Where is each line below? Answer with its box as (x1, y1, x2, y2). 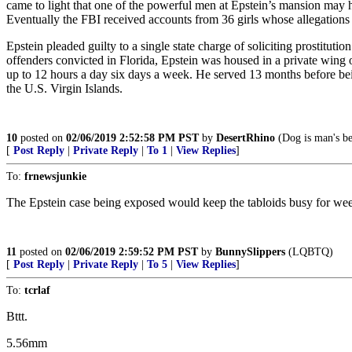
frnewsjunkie (24, 170, 86, 182)
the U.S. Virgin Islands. (6, 82, 123, 95)
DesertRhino (216, 132, 275, 144)
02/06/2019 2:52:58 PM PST (66, 132, 199, 144)
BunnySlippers (215, 246, 285, 258)
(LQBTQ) (285, 246, 333, 258)
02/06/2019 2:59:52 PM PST (65, 246, 198, 258)
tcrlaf (24, 284, 50, 296)
